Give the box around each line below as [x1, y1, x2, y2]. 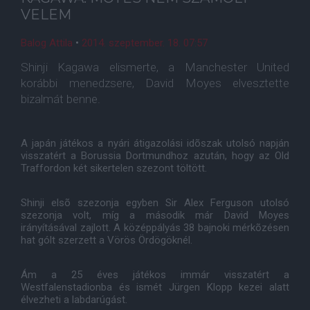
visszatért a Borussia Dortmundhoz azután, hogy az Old [21, 149, 289, 162]
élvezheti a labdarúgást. [21, 293, 130, 306]
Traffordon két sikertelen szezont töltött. [21, 162, 207, 174]
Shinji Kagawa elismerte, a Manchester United [21, 60, 289, 74]
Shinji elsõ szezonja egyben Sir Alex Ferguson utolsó [21, 197, 289, 209]
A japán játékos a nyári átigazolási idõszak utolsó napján [21, 137, 289, 149]
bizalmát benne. [21, 92, 100, 106]
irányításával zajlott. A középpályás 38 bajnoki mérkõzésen [21, 221, 289, 234]
